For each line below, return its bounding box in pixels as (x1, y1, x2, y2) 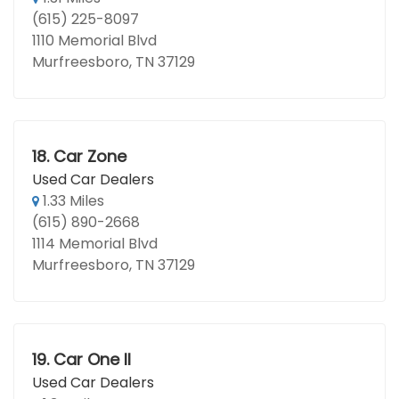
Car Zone (53, 145, 126, 167)
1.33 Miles (39, 191, 104, 211)
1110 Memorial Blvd (32, 30, 157, 51)
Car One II (53, 348, 131, 370)
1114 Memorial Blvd (32, 233, 158, 254)
